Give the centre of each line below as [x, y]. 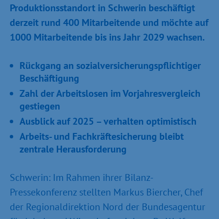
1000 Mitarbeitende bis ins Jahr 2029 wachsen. [107, 37]
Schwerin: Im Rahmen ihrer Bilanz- [82, 177]
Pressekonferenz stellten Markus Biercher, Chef [106, 192]
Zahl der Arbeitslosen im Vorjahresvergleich [110, 93]
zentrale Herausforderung [73, 149]
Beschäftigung [49, 78]
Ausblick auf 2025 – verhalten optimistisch [108, 121]
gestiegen [40, 106]
